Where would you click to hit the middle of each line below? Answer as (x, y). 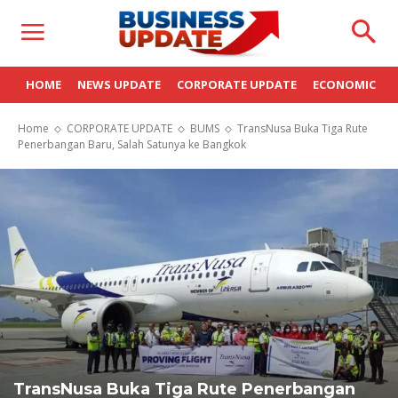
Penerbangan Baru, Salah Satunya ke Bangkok (132, 144)
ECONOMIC (344, 84)
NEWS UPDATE (119, 84)
